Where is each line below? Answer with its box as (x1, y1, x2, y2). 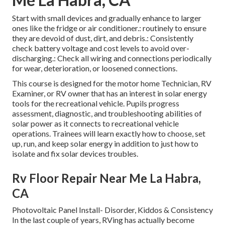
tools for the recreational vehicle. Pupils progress (12, 98, 179, 108)
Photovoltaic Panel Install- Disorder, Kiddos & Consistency (12, 204, 213, 214)
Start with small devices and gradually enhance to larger (12, 13, 201, 23)
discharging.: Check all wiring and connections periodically (12, 53, 211, 63)
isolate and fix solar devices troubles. (12, 148, 138, 158)
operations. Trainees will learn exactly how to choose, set (12, 128, 205, 138)
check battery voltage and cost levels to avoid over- (12, 43, 189, 53)
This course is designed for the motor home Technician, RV (12, 78, 211, 88)
